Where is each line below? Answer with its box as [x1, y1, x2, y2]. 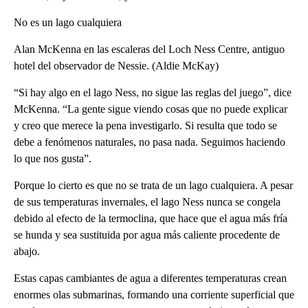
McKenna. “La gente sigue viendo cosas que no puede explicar [14, 102, 287, 115]
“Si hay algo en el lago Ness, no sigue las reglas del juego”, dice [14, 86, 291, 98]
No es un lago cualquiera [14, 16, 122, 28]
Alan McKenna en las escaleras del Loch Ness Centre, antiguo [14, 43, 285, 55]
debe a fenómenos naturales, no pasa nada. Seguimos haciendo [14, 135, 285, 148]
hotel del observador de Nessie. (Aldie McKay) [14, 59, 219, 71]
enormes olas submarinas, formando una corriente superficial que [14, 288, 294, 300]
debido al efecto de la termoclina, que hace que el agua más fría [14, 212, 287, 224]
